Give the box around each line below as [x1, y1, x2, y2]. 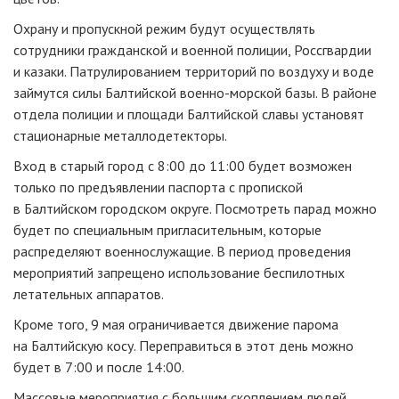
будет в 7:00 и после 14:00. [13, 358, 184, 377]
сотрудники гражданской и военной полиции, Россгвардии [13, 41, 371, 60]
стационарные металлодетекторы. [13, 126, 227, 145]
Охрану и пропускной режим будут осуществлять [13, 20, 315, 38]
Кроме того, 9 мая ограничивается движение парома [13, 315, 338, 334]
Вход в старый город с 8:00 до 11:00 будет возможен [13, 157, 352, 175]
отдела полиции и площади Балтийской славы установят [13, 105, 364, 124]
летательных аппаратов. [13, 285, 164, 304]
